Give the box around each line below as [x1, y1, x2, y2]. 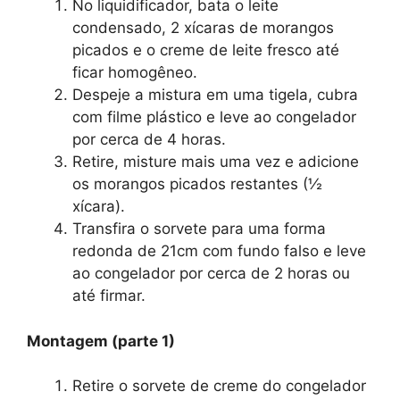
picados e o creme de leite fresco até [72, 41, 339, 60]
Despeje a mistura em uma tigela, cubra [72, 86, 358, 104]
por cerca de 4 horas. [72, 130, 226, 149]
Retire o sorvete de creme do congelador [72, 377, 366, 396]
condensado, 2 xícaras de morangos [72, 19, 334, 37]
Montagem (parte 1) [27, 331, 175, 350]
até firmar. [72, 287, 146, 305]
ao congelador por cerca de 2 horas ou [72, 264, 350, 283]
